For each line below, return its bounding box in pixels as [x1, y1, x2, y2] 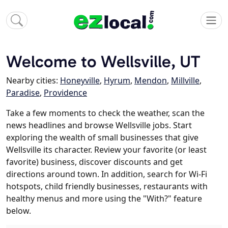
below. [6, 205, 31, 217]
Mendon [134, 75, 167, 87]
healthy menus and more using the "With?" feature [6, 193, 202, 205]
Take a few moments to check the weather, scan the [6, 107, 205, 119]
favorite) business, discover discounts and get [6, 156, 183, 168]
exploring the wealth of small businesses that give [6, 132, 198, 144]
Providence [44, 87, 87, 99]
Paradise [6, 87, 40, 99]
